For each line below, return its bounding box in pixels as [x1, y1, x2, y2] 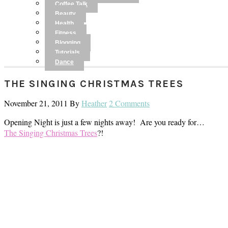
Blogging [55, 39, 80, 46]
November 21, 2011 [4, 98, 68, 108]
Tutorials [55, 49, 80, 56]
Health [55, 20, 74, 27]
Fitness [55, 30, 76, 37]
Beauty [55, 10, 76, 17]
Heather [81, 98, 107, 108]
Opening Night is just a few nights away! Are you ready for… [4, 117, 205, 127]
